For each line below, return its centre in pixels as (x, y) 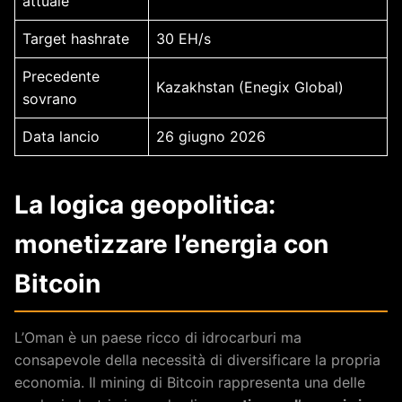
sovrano (50, 99)
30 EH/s (184, 39)
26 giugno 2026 (211, 137)
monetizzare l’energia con (171, 245)
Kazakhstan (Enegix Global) (250, 87)
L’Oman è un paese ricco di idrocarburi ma (158, 338)
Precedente (61, 77)
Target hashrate (76, 39)
